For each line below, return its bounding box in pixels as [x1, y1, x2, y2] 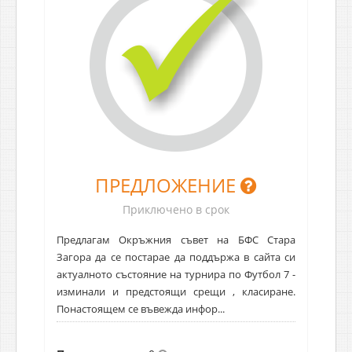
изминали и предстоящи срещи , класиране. [57, 284, 295, 299]
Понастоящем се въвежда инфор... [57, 301, 225, 316]
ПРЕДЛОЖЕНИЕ [95, 171, 240, 198]
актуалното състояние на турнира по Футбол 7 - [57, 266, 295, 281]
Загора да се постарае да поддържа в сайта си [57, 249, 295, 264]
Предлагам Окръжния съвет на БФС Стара [57, 232, 295, 247]
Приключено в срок [123, 201, 229, 217]
